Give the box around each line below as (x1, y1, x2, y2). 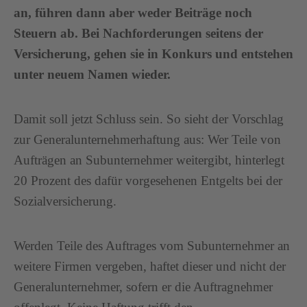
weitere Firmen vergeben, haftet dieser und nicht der (14, 259, 286, 273)
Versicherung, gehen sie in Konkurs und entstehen (14, 47, 293, 61)
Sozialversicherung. (14, 194, 116, 208)
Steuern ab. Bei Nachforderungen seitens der (14, 26, 263, 40)
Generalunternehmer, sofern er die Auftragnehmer (14, 280, 273, 294)
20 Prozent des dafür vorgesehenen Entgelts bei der (14, 173, 282, 188)
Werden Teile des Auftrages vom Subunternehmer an (14, 238, 290, 253)
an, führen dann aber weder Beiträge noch (14, 5, 252, 20)
